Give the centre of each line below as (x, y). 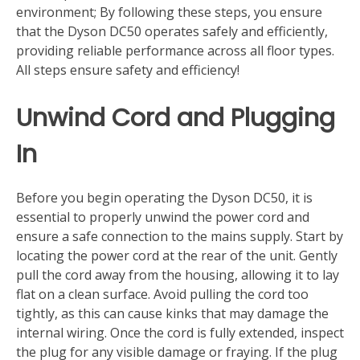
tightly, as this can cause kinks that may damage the (172, 314)
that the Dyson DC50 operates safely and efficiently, (172, 32)
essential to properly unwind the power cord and (163, 217)
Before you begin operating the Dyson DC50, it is (164, 198)
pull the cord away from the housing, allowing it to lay (178, 275)
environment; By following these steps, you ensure (169, 12)
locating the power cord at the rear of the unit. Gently (177, 256)
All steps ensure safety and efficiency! (128, 70)
